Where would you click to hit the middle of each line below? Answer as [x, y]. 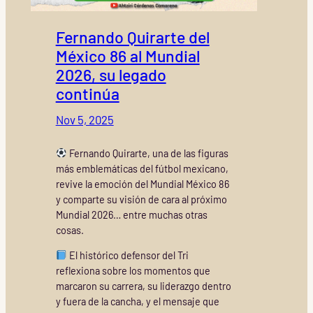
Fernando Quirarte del [132, 37]
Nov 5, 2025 [85, 120]
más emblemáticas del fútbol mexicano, [142, 168]
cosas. [70, 230]
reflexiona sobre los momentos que [133, 270]
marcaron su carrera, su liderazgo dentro [143, 286]
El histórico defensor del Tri [128, 255]
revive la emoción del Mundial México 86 [142, 184]
